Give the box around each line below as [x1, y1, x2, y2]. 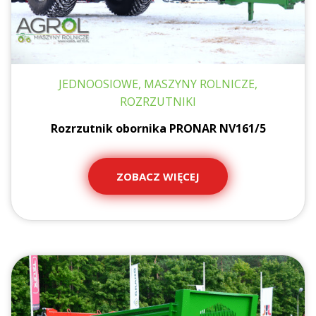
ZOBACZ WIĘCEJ [116, 169, 200, 183]
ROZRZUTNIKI [120, 93, 196, 109]
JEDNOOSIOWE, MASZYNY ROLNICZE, [59, 75, 257, 92]
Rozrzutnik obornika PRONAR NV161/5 [50, 120, 266, 136]
